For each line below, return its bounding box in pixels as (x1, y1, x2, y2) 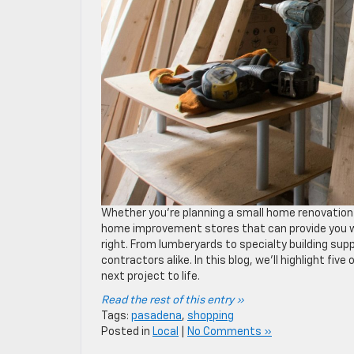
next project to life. (101, 271, 200, 283)
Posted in (101, 326, 153, 338)
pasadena (131, 311, 182, 322)
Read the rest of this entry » (101, 295, 244, 307)
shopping (187, 311, 234, 322)
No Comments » (187, 326, 272, 338)
